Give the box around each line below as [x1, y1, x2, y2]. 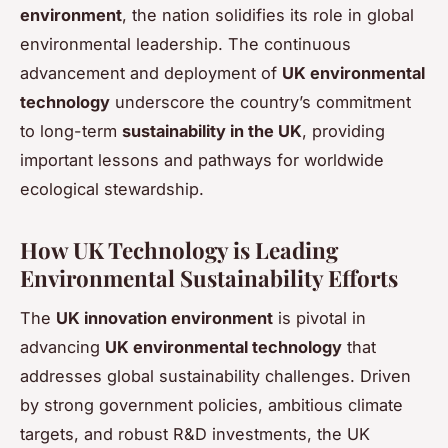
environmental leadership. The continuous [20, 33, 351, 54]
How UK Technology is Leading [20, 234, 338, 265]
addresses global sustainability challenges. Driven [20, 366, 411, 387]
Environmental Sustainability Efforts [20, 262, 398, 293]
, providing [302, 120, 385, 141]
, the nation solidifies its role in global [122, 4, 414, 25]
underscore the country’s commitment [110, 91, 411, 112]
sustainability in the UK [122, 120, 302, 141]
